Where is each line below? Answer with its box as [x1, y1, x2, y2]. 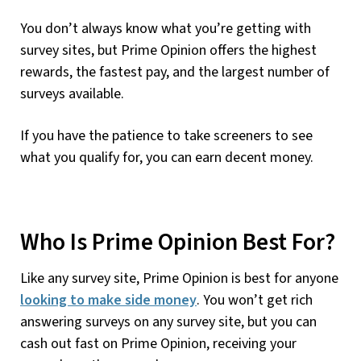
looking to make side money [20, 289, 197, 310]
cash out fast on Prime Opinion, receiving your [20, 333, 297, 354]
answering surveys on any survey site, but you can [20, 311, 317, 332]
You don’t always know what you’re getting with [20, 19, 311, 39]
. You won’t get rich [197, 289, 313, 310]
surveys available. [20, 84, 124, 105]
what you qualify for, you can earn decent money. [20, 147, 313, 168]
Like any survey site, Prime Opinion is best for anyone [20, 268, 338, 288]
